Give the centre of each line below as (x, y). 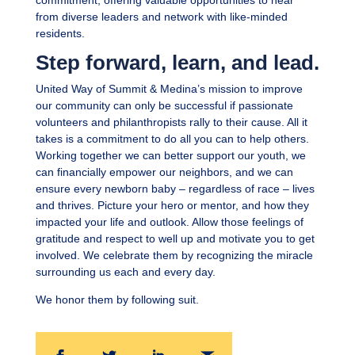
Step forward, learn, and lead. (177, 63)
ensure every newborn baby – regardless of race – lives (175, 189)
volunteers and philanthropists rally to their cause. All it (171, 122)
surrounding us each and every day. (125, 272)
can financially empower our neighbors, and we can (164, 172)
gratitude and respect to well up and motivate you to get (175, 239)
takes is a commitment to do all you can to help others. (172, 139)
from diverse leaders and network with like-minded (161, 17)
